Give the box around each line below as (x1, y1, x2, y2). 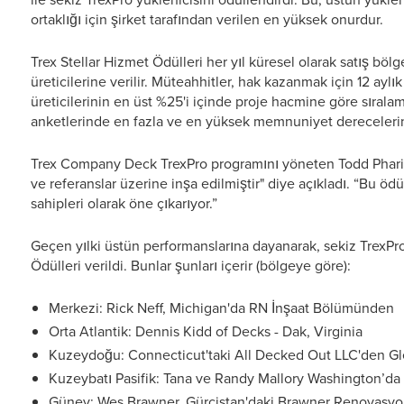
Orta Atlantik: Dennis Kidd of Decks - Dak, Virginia (49, 321, 363, 342)
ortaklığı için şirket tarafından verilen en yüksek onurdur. (31, 9, 383, 30)
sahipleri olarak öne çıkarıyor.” (31, 193, 217, 214)
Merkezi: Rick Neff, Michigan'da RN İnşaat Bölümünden (49, 298, 394, 318)
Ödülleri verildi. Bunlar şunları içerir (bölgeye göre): (31, 255, 351, 276)
